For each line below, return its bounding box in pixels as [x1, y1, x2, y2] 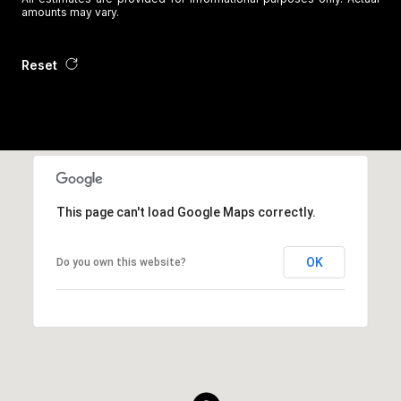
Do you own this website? [55, 255, 186, 269]
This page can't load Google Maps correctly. [55, 204, 316, 219]
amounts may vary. [21, 4, 119, 19]
